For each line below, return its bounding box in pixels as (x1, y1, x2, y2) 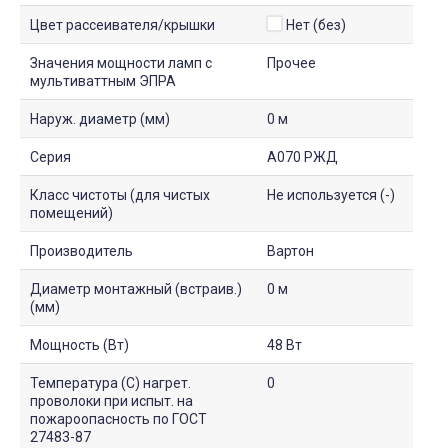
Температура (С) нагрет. (30, 374, 191, 391)
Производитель (30, 242, 133, 259)
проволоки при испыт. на (30, 392, 193, 409)
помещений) (30, 204, 113, 221)
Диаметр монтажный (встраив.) (30, 280, 242, 297)
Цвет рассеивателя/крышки (30, 16, 215, 33)
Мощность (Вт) (30, 336, 129, 353)
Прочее (267, 54, 316, 71)
